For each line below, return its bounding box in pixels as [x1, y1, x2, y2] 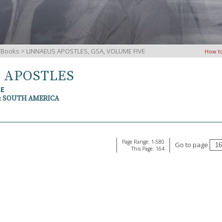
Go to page [175, 140, 210, 149]
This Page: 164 [131, 145, 165, 152]
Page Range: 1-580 [122, 138, 165, 145]
